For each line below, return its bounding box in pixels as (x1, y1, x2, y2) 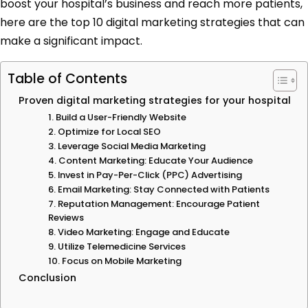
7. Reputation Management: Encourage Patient (47, 197, 260, 211)
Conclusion (19, 271, 76, 285)
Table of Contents (8, 69, 127, 89)
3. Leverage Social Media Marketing (47, 140, 206, 153)
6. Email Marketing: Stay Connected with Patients (47, 183, 269, 197)
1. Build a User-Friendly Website (47, 111, 186, 124)
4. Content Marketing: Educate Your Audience (47, 154, 253, 168)
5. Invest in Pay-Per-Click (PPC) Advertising (47, 168, 242, 182)
